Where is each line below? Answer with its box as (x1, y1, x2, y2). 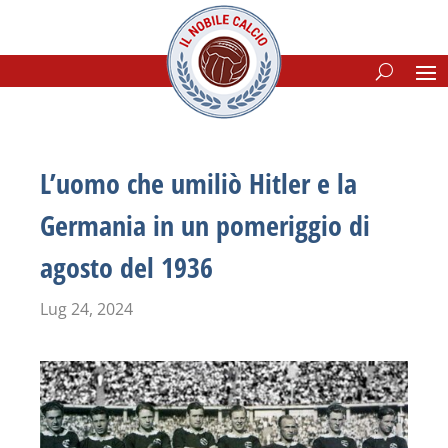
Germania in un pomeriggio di (40, 206, 370, 244)
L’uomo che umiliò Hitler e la (40, 164, 357, 202)
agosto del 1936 (40, 248, 213, 286)
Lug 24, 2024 (40, 298, 133, 320)
